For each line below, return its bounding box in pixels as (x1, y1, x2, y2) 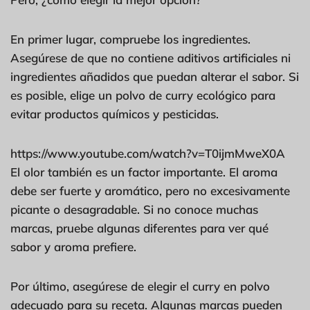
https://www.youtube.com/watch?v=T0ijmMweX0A (10, 145, 285, 161)
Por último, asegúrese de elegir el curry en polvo (10, 278, 270, 293)
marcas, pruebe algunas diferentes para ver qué (10, 220, 268, 235)
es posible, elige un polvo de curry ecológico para (10, 87, 275, 102)
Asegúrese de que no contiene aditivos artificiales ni (10, 50, 291, 65)
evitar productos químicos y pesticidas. (10, 106, 219, 121)
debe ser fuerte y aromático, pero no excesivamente (10, 183, 290, 198)
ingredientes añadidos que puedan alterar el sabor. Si (10, 69, 299, 84)
